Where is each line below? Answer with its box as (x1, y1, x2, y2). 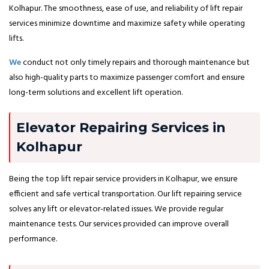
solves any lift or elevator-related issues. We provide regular (9, 202, 223, 216)
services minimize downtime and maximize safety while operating (9, 16, 245, 31)
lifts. (9, 31, 23, 46)
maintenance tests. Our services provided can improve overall (9, 217, 229, 231)
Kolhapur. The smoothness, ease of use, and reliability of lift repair (9, 1, 243, 16)
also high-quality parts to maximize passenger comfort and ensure (9, 70, 245, 85)
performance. (9, 232, 57, 246)
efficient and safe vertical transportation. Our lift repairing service (9, 187, 242, 201)
